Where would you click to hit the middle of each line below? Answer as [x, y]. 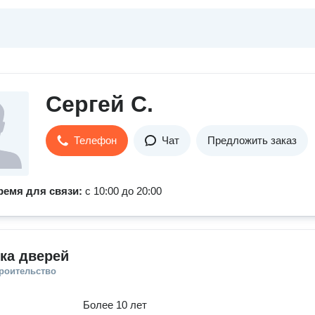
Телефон [95, 140]
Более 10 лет [115, 305]
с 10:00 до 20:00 [123, 191]
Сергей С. [99, 104]
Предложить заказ [252, 140]
